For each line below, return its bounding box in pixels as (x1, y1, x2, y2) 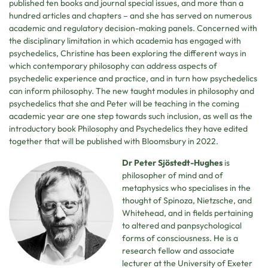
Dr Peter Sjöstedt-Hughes (122, 157, 224, 168)
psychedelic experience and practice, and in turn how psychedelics (9, 73, 257, 84)
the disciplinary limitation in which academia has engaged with (9, 35, 241, 47)
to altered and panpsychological (122, 220, 242, 231)
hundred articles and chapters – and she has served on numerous (9, 10, 252, 22)
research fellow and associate (122, 245, 234, 256)
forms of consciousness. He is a (122, 232, 238, 243)
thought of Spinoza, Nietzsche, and (122, 194, 252, 206)
